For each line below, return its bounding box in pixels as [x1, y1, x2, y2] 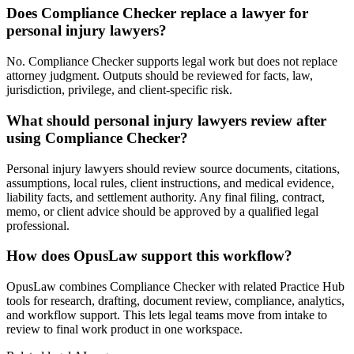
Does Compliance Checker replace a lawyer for [6, 5, 308, 22]
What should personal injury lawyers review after [6, 111, 326, 129]
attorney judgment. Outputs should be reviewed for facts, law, [6, 69, 313, 83]
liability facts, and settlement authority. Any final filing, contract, [6, 190, 325, 204]
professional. [6, 218, 70, 232]
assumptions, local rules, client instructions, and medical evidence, [6, 175, 334, 190]
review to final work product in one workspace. [6, 322, 243, 336]
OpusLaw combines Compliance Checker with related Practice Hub [6, 279, 345, 293]
